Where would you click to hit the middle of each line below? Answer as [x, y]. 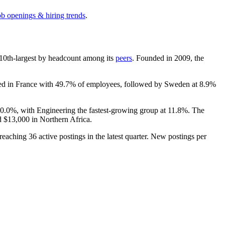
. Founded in [153, 58]
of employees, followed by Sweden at [138, 84]
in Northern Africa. [61, 119]
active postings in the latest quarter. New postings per [122, 136]
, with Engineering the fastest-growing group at [92, 110]
